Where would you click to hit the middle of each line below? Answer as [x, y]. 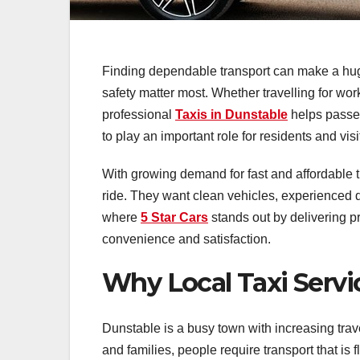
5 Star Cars [174, 218]
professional [139, 115]
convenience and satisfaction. [186, 239]
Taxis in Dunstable [231, 115]
